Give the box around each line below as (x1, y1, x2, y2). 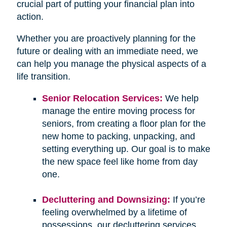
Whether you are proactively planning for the (16, 33, 196, 44)
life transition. (16, 71, 70, 82)
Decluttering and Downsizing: (42, 195, 170, 205)
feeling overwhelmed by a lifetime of (42, 207, 187, 218)
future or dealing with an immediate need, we (16, 46, 198, 57)
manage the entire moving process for (42, 106, 195, 117)
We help (162, 93, 199, 104)
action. (16, 12, 44, 22)
